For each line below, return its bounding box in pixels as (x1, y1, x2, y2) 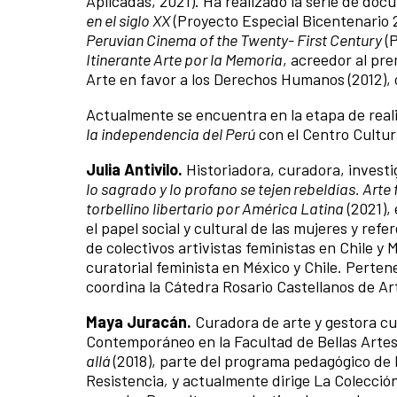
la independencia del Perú (86, 123, 255, 144)
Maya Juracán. (86, 311, 195, 331)
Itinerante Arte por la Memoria (86, 49, 283, 69)
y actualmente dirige (168, 370, 314, 390)
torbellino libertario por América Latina (86, 198, 344, 218)
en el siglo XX (86, 10, 170, 30)
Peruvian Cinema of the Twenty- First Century (86, 29, 382, 50)
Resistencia (86, 370, 164, 390)
